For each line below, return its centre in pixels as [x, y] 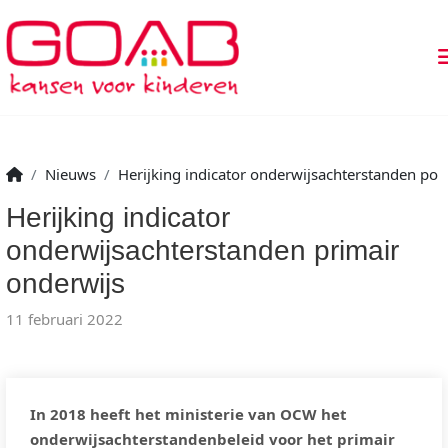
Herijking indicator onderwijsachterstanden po [278, 174]
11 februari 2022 [64, 319]
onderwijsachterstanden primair [202, 250]
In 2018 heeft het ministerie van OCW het [188, 414]
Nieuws [70, 174]
